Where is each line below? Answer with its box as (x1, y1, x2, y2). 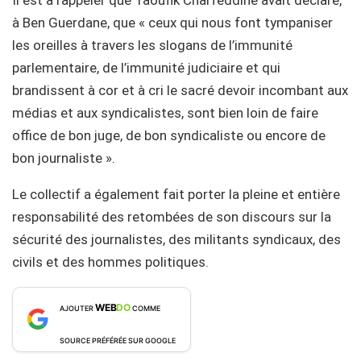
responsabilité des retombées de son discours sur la (12, 208, 331, 225)
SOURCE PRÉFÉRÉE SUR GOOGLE (60, 335, 176, 345)
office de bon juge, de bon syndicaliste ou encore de (12, 127, 326, 143)
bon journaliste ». (12, 149, 115, 166)
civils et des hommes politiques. (12, 253, 209, 270)
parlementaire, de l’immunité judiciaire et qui (12, 59, 280, 76)
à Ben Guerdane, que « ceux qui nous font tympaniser (12, 14, 333, 31)
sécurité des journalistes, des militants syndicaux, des (12, 230, 341, 247)
